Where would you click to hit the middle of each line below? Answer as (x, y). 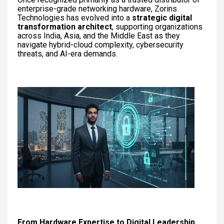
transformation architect (65, 27)
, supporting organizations (157, 27)
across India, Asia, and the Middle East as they (99, 36)
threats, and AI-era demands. (67, 54)
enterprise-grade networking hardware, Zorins (97, 9)
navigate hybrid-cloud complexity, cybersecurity (100, 45)
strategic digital (162, 18)
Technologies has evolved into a (75, 18)
